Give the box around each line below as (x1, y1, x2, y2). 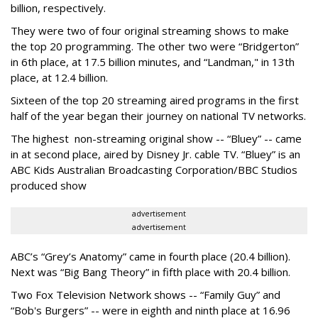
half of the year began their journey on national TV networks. (11, 108, 306, 123)
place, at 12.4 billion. (11, 70, 108, 84)
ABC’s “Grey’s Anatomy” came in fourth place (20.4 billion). (11, 248, 290, 263)
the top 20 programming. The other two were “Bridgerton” (11, 38, 299, 53)
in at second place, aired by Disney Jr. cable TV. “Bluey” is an (11, 146, 300, 161)
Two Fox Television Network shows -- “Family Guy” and (11, 287, 280, 302)
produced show (11, 177, 87, 192)
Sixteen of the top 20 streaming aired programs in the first (11, 92, 299, 107)
